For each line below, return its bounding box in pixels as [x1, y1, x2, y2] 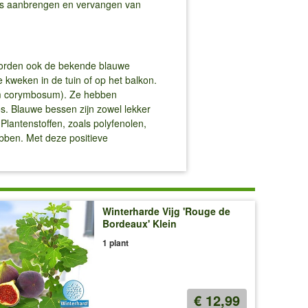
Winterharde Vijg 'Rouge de [102, 204, 230, 219]
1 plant [102, 236, 129, 250]
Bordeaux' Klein [102, 217, 177, 231]
